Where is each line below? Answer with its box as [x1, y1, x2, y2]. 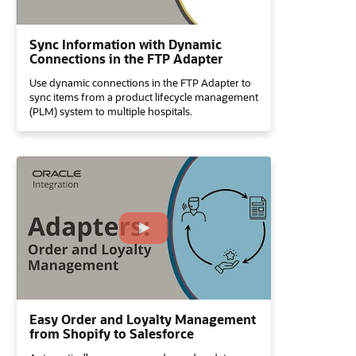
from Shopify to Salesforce [29, 325, 194, 342]
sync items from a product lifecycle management [29, 90, 258, 103]
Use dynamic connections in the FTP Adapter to [29, 75, 251, 89]
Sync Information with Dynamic [29, 36, 222, 52]
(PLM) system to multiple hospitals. [29, 104, 192, 118]
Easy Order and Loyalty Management [29, 311, 256, 327]
